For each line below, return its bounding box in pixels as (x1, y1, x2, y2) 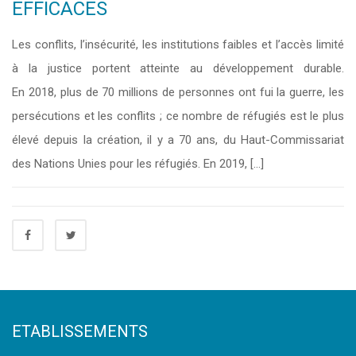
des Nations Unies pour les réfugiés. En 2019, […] (12, 157, 264, 171)
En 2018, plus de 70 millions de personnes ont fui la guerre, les (12, 85, 344, 99)
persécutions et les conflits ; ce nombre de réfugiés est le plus (12, 109, 344, 123)
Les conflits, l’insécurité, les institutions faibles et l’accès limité (12, 37, 344, 52)
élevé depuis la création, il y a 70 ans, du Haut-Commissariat (12, 133, 344, 147)
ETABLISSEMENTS (12, 322, 148, 341)
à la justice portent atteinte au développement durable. (12, 61, 344, 75)
